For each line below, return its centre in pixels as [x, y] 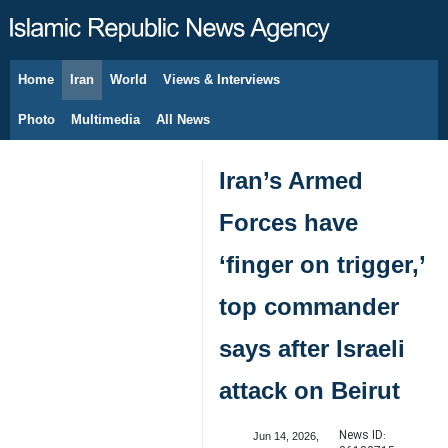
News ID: [362, 435]
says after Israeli [312, 348]
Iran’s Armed [291, 180]
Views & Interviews [221, 79]
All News [183, 119]
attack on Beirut [309, 390]
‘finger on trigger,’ [322, 264]
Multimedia [105, 119]
